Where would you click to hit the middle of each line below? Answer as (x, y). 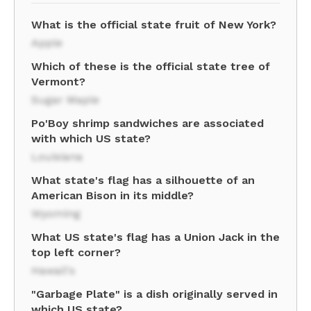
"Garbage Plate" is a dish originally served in (154, 294)
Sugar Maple (65, 100)
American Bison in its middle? (112, 195)
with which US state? (91, 138)
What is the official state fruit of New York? (154, 25)
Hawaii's (53, 270)
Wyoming (56, 213)
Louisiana (57, 157)
